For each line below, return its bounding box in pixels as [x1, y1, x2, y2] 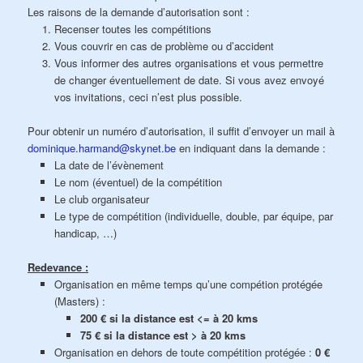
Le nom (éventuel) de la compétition [53, 174, 222, 190]
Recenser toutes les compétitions [53, 21, 211, 37]
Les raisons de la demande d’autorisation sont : [28, 4, 250, 20]
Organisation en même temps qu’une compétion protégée [53, 276, 322, 293]
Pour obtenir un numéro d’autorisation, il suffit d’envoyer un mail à [28, 123, 335, 139]
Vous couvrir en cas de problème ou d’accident [53, 38, 274, 54]
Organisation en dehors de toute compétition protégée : [53, 344, 312, 361]
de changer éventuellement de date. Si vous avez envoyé [53, 72, 324, 88]
